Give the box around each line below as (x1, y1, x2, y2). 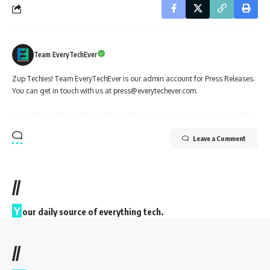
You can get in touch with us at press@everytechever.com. (12, 86, 198, 96)
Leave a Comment (193, 134, 246, 143)
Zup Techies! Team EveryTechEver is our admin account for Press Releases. (12, 74, 255, 84)
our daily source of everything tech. (22, 206, 163, 218)
